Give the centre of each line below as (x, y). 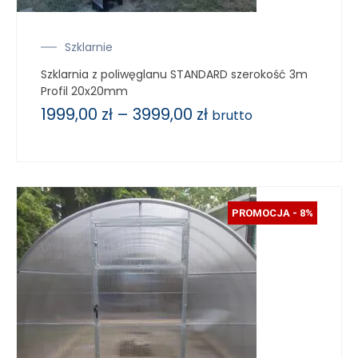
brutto (232, 115)
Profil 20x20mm (84, 91)
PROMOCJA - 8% (272, 213)
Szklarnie (89, 47)
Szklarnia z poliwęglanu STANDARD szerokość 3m (174, 74)
